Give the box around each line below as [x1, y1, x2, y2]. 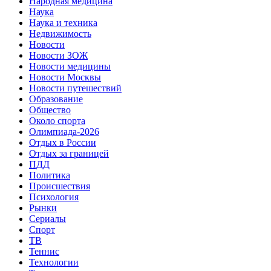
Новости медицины [29, 60, 111, 71]
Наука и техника [29, 17, 97, 28]
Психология [29, 191, 79, 202]
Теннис [29, 246, 59, 256]
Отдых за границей [29, 148, 109, 158]
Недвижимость [29, 28, 91, 39]
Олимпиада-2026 [29, 126, 99, 137]
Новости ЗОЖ [29, 50, 88, 60]
